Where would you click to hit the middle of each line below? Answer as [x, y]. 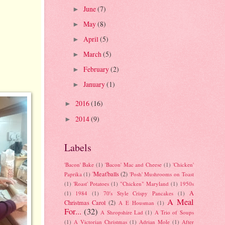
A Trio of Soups [174, 212]
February [97, 69]
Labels [78, 148]
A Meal [180, 202]
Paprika [73, 174]
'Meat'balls [105, 174]
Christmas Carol [85, 203]
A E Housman [136, 203]
